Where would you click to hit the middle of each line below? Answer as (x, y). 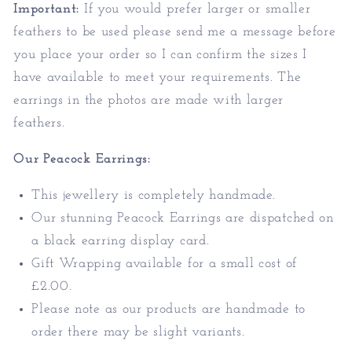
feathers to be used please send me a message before (175, 31)
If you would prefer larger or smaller (195, 9)
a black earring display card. (121, 241)
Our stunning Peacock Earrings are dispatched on (183, 218)
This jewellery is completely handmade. (154, 196)
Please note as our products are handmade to (169, 310)
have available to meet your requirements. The (158, 77)
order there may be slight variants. (138, 332)
